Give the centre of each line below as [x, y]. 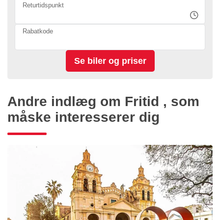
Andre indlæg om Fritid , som [103, 101]
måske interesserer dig [83, 117]
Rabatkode [38, 31]
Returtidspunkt [43, 5]
